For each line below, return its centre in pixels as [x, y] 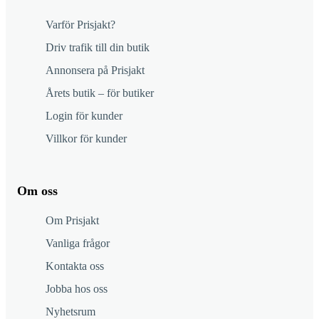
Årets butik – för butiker [100, 93]
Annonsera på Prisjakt [95, 70]
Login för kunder [84, 116]
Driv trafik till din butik [98, 48]
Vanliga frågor [78, 244]
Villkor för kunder [86, 139]
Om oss [37, 191]
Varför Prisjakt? [80, 25]
